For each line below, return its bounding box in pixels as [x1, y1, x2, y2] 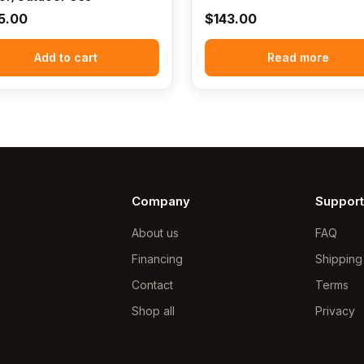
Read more [267, 50, 330, 64]
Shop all [132, 303, 175, 318]
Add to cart [33, 50, 97, 64]
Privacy [314, 303, 355, 318]
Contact [132, 277, 174, 292]
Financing [132, 251, 184, 266]
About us [132, 225, 180, 240]
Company [132, 193, 191, 209]
